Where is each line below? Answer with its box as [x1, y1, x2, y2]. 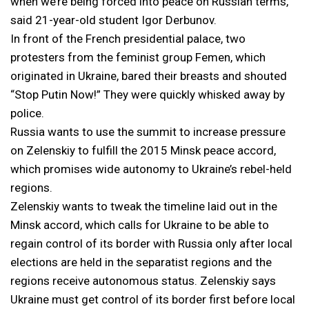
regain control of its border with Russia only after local [10, 236, 292, 250]
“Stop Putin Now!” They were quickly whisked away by [10, 87, 285, 101]
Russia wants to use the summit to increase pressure [10, 124, 286, 139]
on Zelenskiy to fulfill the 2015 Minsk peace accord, [10, 143, 276, 157]
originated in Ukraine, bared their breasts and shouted [10, 68, 287, 83]
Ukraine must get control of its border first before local [10, 292, 295, 306]
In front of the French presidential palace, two [10, 31, 246, 46]
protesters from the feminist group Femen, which [10, 50, 266, 64]
